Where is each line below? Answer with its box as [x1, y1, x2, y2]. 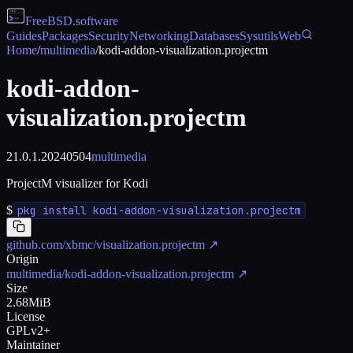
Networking [129, 29, 189, 43]
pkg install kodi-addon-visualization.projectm [17, 203, 301, 217]
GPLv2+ [6, 323, 50, 337]
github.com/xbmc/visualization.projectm [6, 237, 205, 251]
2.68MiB [6, 295, 51, 309]
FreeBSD [25, 14, 72, 28]
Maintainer [6, 337, 60, 351]
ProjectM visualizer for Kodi [6, 176, 148, 190]
